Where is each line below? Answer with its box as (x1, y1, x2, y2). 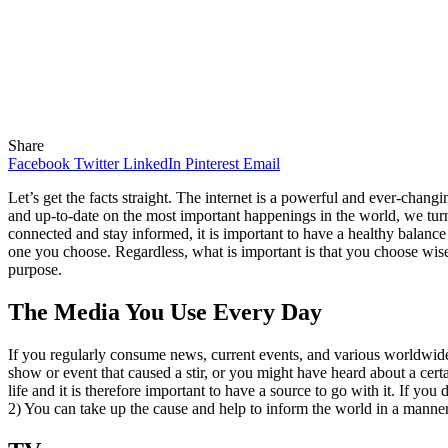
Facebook (8, 154, 70, 172)
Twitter (74, 154, 119, 172)
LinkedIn (123, 154, 181, 172)
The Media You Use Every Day (8, 298, 322, 325)
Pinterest (185, 154, 239, 172)
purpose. (8, 260, 62, 278)
